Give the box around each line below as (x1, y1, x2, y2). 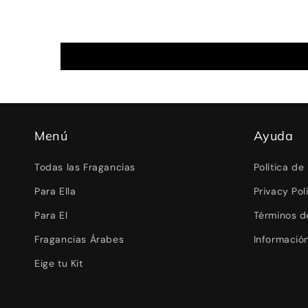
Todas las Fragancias (34, 161, 135, 174)
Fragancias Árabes (34, 233, 124, 246)
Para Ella (34, 185, 76, 198)
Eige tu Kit (34, 257, 83, 270)
